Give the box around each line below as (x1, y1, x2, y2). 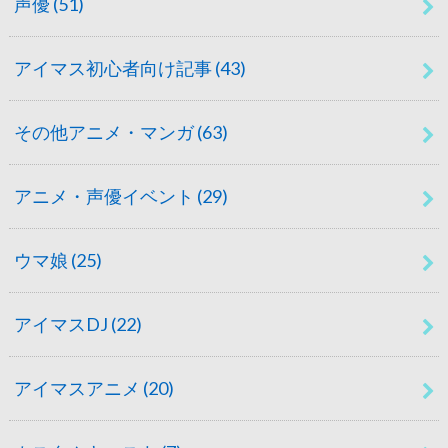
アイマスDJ (14, 312, 112, 335)
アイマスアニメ (14, 376, 144, 399)
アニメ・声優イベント (14, 184, 198, 207)
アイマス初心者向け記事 (14, 56, 216, 79)
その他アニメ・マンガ (14, 120, 198, 143)
